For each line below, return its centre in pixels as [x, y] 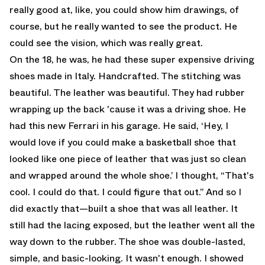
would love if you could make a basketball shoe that [123, 143]
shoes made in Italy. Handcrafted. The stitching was [125, 76]
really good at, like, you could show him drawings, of [124, 10]
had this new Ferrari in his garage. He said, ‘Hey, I [119, 126]
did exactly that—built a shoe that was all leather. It [124, 209]
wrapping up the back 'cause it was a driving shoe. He [128, 109]
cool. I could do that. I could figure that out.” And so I [125, 192]
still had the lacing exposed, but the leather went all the [132, 225]
